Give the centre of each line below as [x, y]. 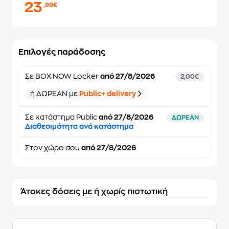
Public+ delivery [108, 94]
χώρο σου [62, 148]
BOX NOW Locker [67, 76]
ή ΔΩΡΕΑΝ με [55, 94]
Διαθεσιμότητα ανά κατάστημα [79, 126]
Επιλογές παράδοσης [62, 52]
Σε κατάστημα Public [62, 117]
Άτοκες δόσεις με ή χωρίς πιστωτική [94, 192]
